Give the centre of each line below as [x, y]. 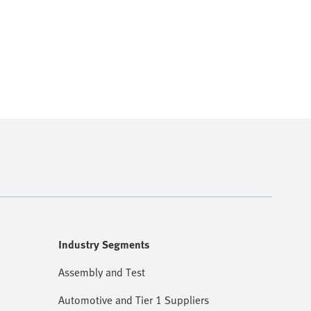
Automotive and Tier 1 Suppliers [134, 300]
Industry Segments [104, 244]
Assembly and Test [102, 272]
